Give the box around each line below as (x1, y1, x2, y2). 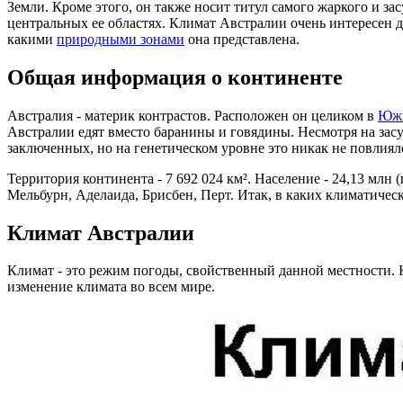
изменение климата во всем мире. (7, 279, 215, 295)
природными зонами (57, 31, 184, 47)
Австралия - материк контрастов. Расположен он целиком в (7, 107, 378, 123)
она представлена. (184, 31, 300, 47)
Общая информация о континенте (7, 65, 343, 89)
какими (7, 31, 57, 47)
